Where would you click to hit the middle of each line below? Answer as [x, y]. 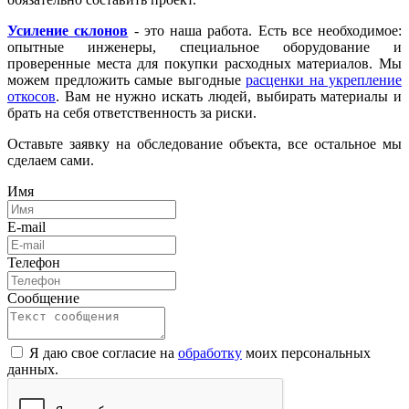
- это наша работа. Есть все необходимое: [265, 30]
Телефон [34, 262]
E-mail [26, 226]
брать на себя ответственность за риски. [134, 112]
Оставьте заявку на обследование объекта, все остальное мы [204, 143]
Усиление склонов [68, 30]
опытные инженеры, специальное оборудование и [204, 47]
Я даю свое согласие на [104, 352]
